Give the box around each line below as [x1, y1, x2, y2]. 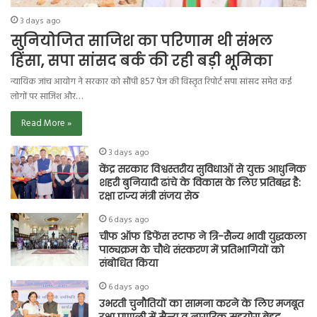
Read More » [21, 116, 71, 132]
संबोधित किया [99, 256, 158, 271]
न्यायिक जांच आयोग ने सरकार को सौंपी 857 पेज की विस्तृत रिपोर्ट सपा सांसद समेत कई [11, 74, 292, 90]
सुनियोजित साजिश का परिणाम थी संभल [11, 31, 272, 52]
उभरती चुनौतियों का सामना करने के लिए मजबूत [99, 296, 304, 311]
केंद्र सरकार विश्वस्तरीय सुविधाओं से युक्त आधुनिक [99, 162, 306, 177]
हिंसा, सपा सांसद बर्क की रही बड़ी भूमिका [11, 51, 272, 71]
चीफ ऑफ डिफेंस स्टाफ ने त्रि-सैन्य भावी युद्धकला [99, 229, 306, 244]
